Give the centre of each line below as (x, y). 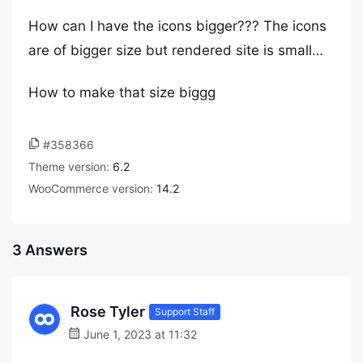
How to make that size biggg (122, 92)
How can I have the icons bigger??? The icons (177, 26)
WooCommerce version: (92, 188)
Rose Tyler (108, 312)
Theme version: (70, 167)
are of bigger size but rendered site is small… (176, 50)
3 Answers (50, 250)
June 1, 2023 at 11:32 (139, 334)
